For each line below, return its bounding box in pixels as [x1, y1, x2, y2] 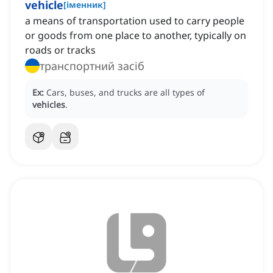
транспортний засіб [40, 58, 144, 74]
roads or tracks [25, 43, 96, 57]
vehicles [32, 99, 65, 111]
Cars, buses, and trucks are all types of [46, 87, 205, 99]
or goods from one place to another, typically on [25, 29, 246, 43]
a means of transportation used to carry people [25, 14, 244, 28]
